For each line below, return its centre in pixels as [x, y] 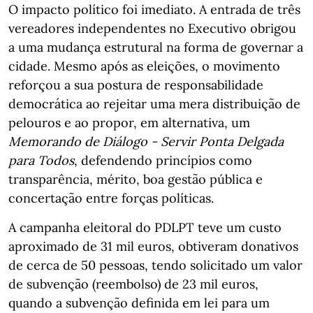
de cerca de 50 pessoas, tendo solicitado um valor [155, 265]
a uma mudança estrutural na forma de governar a [156, 47]
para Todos [41, 160]
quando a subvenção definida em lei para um [139, 303]
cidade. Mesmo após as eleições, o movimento [144, 66]
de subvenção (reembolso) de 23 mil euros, [133, 284]
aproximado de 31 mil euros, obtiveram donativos [153, 246]
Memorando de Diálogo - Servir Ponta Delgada [146, 141]
